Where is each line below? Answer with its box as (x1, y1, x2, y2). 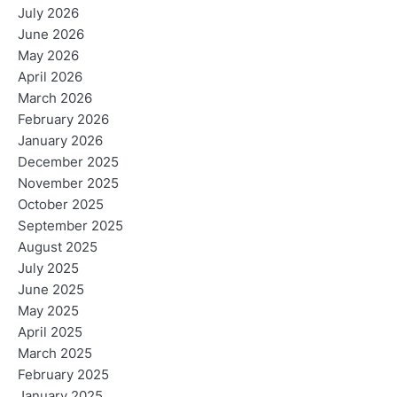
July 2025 (18, 261, 79, 277)
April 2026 (18, 69, 82, 86)
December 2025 (18, 154, 119, 171)
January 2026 (18, 133, 103, 150)
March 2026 (18, 90, 92, 107)
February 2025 (18, 367, 109, 384)
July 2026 (18, 5, 79, 22)
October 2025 (18, 197, 104, 214)
